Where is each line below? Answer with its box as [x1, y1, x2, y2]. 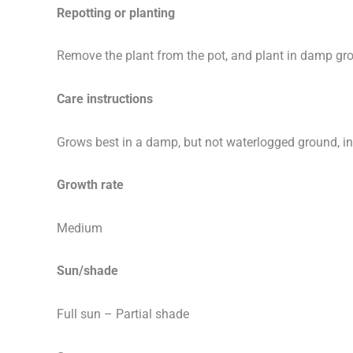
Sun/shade [57, 263, 118, 279]
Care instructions [57, 91, 153, 107]
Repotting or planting [57, 5, 175, 20]
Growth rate [57, 177, 124, 193]
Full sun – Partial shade [57, 306, 189, 321]
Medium [57, 220, 102, 236]
